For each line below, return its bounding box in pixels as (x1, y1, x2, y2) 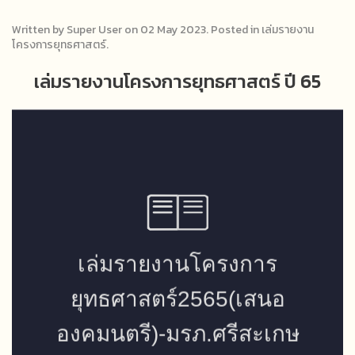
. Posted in (206, 21, 261, 38)
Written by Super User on (12, 21, 140, 38)
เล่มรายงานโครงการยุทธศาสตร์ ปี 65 (34, 67, 321, 95)
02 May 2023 (140, 21, 206, 38)
